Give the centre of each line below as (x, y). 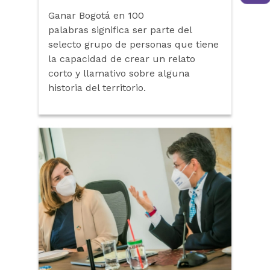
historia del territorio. (97, 87)
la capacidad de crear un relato (122, 58)
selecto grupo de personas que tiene (133, 44)
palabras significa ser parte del (120, 30)
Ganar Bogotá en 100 (96, 15)
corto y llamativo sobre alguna (119, 73)
